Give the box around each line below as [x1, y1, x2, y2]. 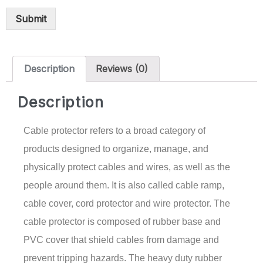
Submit [15, 13, 46, 25]
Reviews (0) [95, 62, 148, 75]
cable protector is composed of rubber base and [23, 216, 221, 227]
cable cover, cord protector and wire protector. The [23, 198, 230, 208]
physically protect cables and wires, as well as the [23, 161, 230, 172]
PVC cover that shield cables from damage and [23, 234, 219, 245]
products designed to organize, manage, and [23, 143, 208, 154]
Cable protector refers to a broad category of [23, 125, 205, 136]
